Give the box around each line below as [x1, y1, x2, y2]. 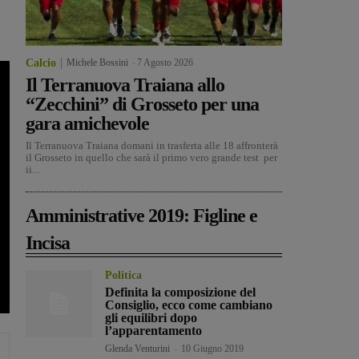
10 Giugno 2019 [181, 343, 244, 355]
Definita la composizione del [105, 285, 256, 300]
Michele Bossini [67, 57, 128, 69]
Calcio [26, 57, 56, 70]
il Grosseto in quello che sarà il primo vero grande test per [26, 151, 277, 164]
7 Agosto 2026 [137, 57, 193, 69]
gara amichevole [26, 113, 149, 135]
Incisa [26, 232, 70, 254]
